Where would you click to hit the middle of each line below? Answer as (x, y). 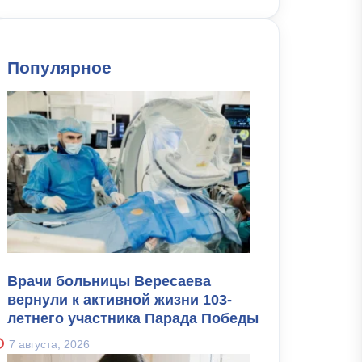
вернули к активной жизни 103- (120, 299)
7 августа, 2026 (49, 344)
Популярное (59, 67)
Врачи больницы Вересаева (109, 281)
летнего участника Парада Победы (133, 318)
